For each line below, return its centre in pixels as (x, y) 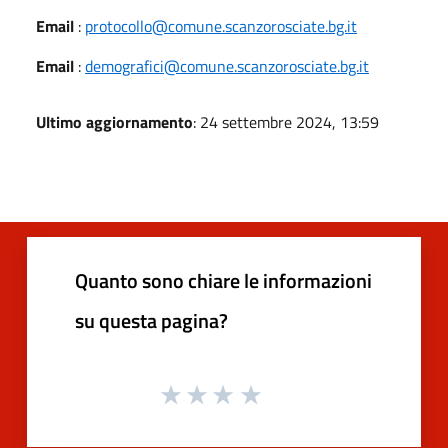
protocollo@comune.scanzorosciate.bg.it (221, 25)
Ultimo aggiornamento (114, 121)
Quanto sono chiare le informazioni (223, 280)
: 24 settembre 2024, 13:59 (286, 121)
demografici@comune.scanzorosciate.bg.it (227, 65)
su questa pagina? (151, 320)
